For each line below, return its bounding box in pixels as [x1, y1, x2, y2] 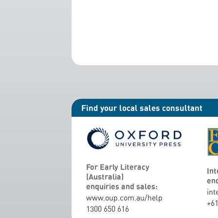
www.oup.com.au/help [86, 193, 163, 203]
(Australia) [86, 172, 124, 182]
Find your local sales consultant [81, 102, 202, 113]
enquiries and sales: [86, 182, 158, 192]
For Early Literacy [86, 162, 149, 172]
